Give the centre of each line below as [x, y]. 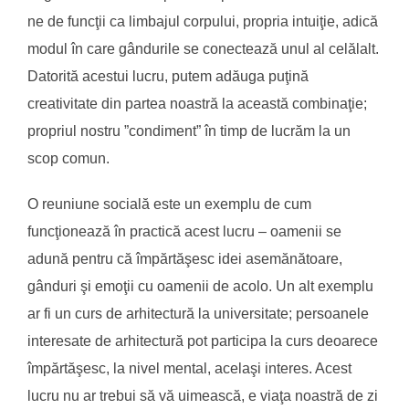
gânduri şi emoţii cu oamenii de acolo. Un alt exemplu [200, 286]
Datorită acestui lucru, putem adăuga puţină [168, 76]
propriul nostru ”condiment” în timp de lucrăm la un [189, 131]
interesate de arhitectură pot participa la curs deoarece [203, 341]
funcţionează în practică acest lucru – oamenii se [184, 231]
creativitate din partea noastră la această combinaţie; [197, 103]
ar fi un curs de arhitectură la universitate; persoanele [198, 313]
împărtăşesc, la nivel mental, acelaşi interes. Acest [189, 368]
